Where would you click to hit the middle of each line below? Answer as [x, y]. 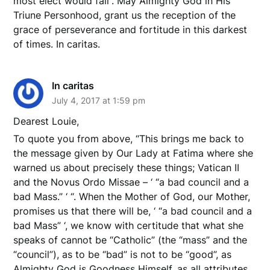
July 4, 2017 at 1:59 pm [99, 100]
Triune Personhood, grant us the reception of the [125, 15]
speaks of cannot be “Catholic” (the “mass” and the [130, 240]
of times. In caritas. [57, 44]
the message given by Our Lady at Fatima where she [133, 153]
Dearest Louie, [46, 121]
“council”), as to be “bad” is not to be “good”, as [123, 254]
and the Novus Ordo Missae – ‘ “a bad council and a [131, 182]
